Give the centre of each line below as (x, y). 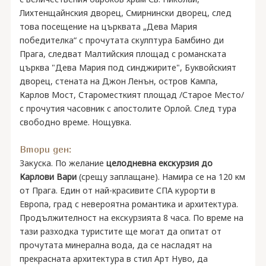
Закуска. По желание (63, 163)
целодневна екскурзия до (159, 163)
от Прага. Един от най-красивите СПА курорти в (117, 190)
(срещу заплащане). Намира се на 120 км (162, 177)
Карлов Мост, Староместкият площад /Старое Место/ (132, 95)
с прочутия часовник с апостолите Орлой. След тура (128, 108)
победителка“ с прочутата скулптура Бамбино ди (121, 40)
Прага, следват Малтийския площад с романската (123, 54)
